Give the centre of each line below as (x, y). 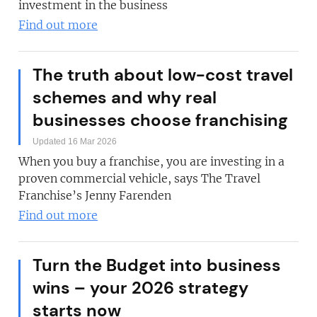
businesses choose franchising (161, 120)
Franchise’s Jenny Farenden (95, 195)
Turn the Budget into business (157, 265)
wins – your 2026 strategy (141, 288)
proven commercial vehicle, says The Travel (140, 178)
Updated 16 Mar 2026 (75, 142)
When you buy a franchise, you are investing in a (152, 161)
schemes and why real (125, 97)
